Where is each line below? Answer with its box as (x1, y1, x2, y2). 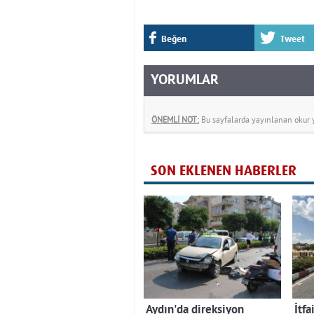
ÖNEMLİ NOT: (151, 114, 199, 125)
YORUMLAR (151, 71, 219, 90)
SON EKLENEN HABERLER (151, 162, 296, 179)
